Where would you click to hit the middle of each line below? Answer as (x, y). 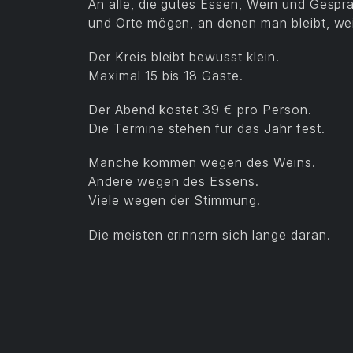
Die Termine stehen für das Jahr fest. (207, 129)
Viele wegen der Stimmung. (175, 201)
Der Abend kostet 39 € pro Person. (200, 110)
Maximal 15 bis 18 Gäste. (166, 76)
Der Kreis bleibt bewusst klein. (184, 57)
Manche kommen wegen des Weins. (202, 163)
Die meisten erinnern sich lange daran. (210, 234)
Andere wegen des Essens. (174, 182)
